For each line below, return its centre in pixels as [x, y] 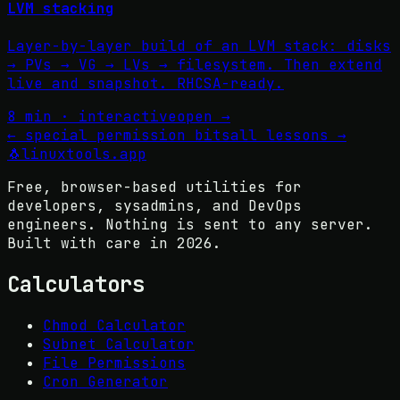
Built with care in [92, 244]
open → [204, 117]
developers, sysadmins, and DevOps [154, 206]
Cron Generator [105, 382]
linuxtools [66, 154]
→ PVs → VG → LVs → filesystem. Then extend [195, 65]
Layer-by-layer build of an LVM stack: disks [199, 46]
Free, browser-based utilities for [154, 187]
